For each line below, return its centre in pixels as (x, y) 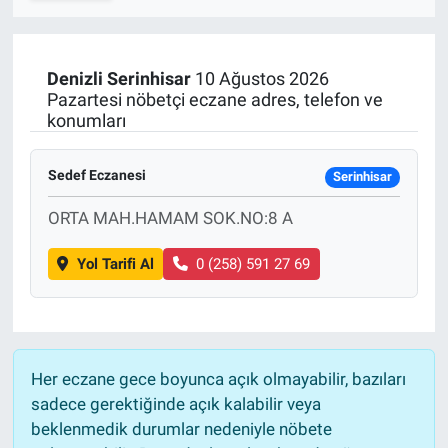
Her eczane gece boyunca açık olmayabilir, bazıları (218, 379)
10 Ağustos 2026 (259, 78)
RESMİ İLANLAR (117, 87)
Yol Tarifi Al (115, 264)
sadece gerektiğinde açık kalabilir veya (175, 404)
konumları (86, 120)
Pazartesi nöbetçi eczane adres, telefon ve (214, 99)
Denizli (74, 78)
